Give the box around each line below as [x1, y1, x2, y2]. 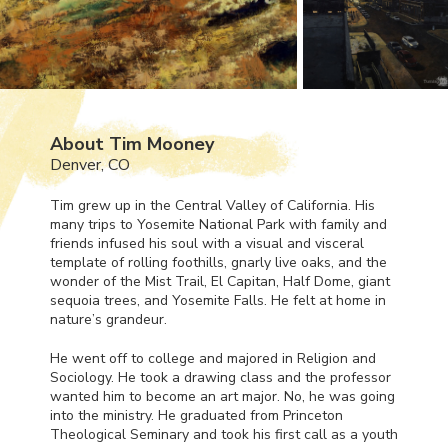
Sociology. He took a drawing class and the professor [50, 367, 391, 387]
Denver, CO [50, 153, 130, 176]
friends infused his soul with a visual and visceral [50, 233, 364, 253]
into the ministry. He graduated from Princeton [50, 405, 343, 425]
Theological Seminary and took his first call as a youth [50, 424, 398, 444]
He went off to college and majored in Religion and [50, 348, 376, 368]
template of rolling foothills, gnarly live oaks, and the [50, 252, 387, 272]
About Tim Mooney [50, 131, 214, 156]
